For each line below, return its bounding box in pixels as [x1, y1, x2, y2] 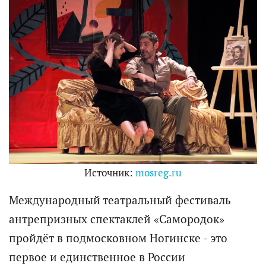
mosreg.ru [135, 166, 182, 180]
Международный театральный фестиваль [9, 193, 231, 208]
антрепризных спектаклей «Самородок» [9, 212, 224, 227]
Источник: [84, 166, 135, 180]
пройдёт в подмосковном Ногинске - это [9, 231, 227, 246]
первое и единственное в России [9, 250, 185, 265]
